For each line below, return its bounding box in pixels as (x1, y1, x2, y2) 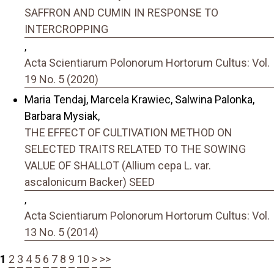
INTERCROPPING (24, 23, 108, 36)
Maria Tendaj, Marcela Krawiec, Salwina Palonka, (24, 92, 254, 106)
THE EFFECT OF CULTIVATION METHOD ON (24, 125, 232, 139)
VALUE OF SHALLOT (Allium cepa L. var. (24, 158, 211, 172)
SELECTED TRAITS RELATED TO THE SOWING (24, 142, 246, 155)
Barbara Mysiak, (24, 109, 100, 122)
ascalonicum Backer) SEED (24, 175, 155, 188)
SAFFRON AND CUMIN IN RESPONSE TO (24, 6, 218, 20)
